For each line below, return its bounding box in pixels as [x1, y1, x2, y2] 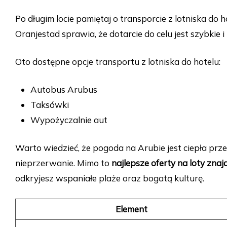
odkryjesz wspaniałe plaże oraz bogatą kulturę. [15, 173, 204, 184]
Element [115, 204, 147, 215]
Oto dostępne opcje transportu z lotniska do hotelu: [15, 56, 220, 67]
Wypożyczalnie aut [30, 115, 107, 126]
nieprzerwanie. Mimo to [15, 158, 111, 169]
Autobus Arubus [30, 84, 97, 95]
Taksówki [30, 99, 69, 110]
